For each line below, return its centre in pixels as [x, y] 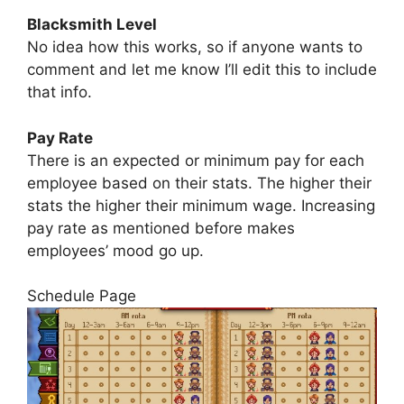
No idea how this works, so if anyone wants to [195, 47]
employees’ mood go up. [115, 250]
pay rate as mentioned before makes [161, 228]
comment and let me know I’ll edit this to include [202, 70]
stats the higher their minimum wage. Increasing [201, 205]
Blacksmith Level [92, 25]
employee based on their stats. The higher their [199, 183]
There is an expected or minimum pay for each [196, 160]
